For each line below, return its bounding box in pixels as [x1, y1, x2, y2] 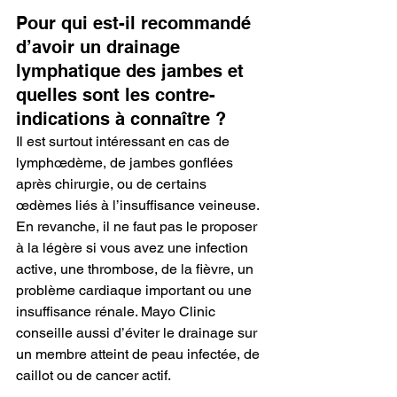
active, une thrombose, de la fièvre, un [16, 260, 257, 277]
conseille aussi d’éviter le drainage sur [16, 323, 261, 341]
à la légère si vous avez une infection [16, 238, 252, 256]
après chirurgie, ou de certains [16, 175, 210, 192]
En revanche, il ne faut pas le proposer [16, 217, 261, 235]
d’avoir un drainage [16, 35, 185, 58]
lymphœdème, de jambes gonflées [16, 153, 237, 171]
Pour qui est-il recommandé [16, 12, 256, 34]
